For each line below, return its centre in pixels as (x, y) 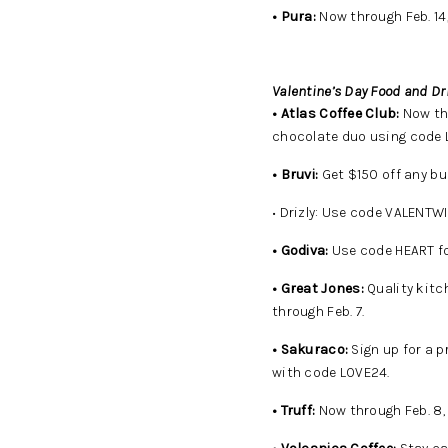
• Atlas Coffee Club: (336, 113)
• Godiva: (300, 250)
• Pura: (294, 16)
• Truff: (294, 410)
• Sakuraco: (310, 349)
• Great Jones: (318, 288)
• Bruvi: (295, 174)
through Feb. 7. (318, 311)
